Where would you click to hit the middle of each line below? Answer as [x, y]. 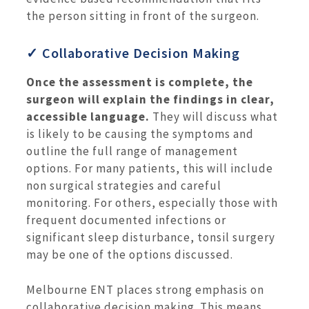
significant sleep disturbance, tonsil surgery [151, 238]
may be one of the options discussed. [130, 255]
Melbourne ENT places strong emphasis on [145, 289]
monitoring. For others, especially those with [152, 203]
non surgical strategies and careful [124, 186]
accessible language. [88, 117]
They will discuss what [214, 117]
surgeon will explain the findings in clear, [150, 100]
